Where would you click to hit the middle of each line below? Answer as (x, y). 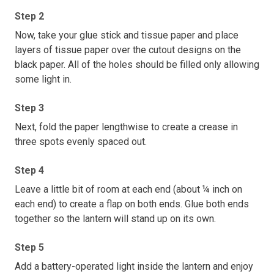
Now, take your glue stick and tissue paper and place (127, 35)
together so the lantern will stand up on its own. (115, 218)
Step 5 (29, 247)
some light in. (44, 79)
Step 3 (29, 108)
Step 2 (29, 16)
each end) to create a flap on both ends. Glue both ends (132, 204)
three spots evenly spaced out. (82, 141)
